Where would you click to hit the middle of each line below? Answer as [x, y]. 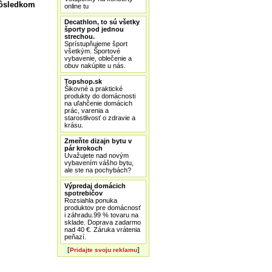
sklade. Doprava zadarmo [103, 222]
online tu [76, 6]
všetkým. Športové [92, 51]
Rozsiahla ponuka [91, 200]
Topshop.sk [83, 81]
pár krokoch [83, 148]
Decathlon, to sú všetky [102, 22]
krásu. [74, 125]
